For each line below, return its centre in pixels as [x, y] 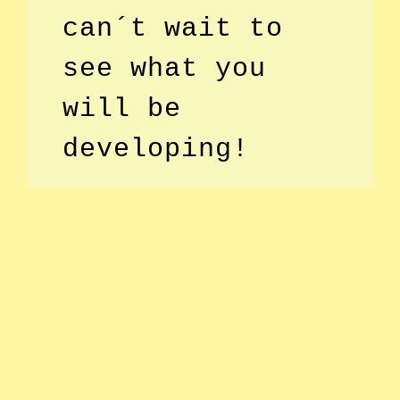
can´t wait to [173, 28]
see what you [164, 68]
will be [122, 108]
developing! [156, 149]
